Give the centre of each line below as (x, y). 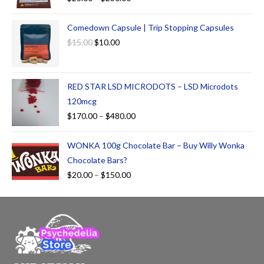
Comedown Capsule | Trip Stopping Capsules (151, 28)
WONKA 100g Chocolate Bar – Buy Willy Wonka (156, 146)
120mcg (82, 101)
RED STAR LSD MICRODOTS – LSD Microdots (153, 87)
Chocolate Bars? (97, 160)
